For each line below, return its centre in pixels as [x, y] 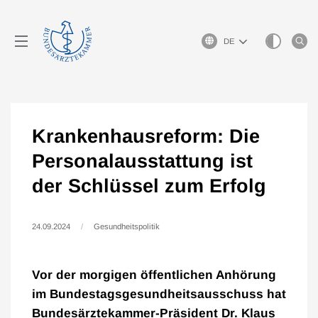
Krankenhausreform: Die [146, 136]
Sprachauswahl [228, 39]
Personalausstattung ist [142, 161]
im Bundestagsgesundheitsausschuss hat [159, 294]
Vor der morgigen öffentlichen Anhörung [154, 275]
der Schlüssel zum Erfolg [149, 186]
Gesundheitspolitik [127, 226]
